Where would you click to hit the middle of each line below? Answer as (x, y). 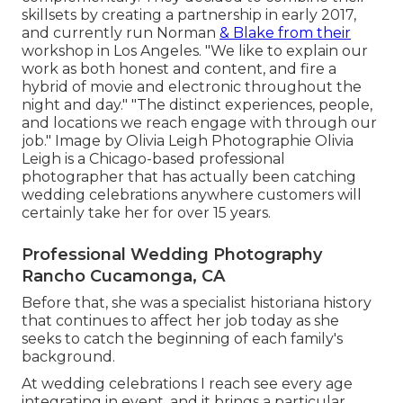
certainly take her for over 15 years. (146, 213)
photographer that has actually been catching (189, 177)
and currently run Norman (121, 33)
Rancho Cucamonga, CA (123, 277)
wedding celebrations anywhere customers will (192, 195)
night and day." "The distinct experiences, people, (197, 105)
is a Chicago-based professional (173, 159)
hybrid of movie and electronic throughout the (192, 87)
